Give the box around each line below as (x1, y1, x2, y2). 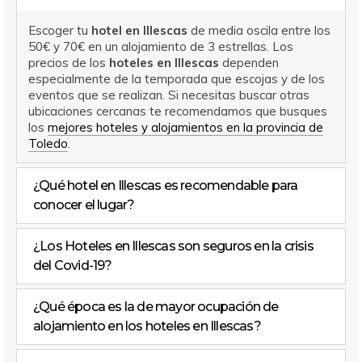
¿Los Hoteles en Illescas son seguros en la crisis (33, 238, 314, 255)
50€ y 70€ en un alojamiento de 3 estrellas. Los (27, 38, 293, 54)
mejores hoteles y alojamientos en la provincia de (47, 119, 323, 135)
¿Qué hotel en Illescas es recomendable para (33, 178, 298, 194)
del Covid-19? (33, 258, 112, 274)
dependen (218, 54, 279, 70)
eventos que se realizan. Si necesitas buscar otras (27, 86, 309, 103)
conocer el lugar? (33, 197, 135, 213)
